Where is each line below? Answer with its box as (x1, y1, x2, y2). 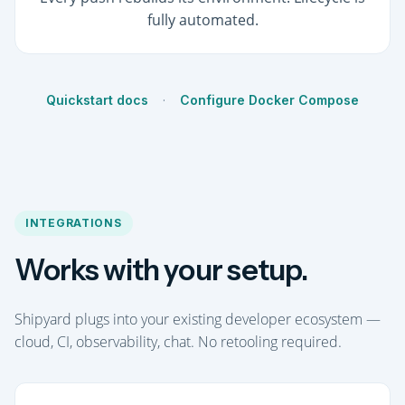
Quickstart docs (46, 92, 148, 108)
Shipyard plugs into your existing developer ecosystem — (14, 309, 381, 329)
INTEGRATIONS (25, 216, 122, 230)
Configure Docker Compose (180, 92, 359, 108)
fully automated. (146, 10, 259, 30)
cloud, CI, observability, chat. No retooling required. (14, 332, 342, 352)
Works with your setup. (14, 252, 307, 287)
